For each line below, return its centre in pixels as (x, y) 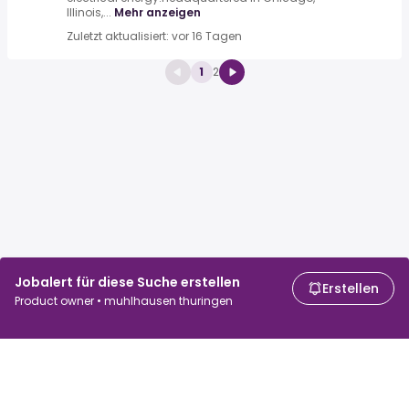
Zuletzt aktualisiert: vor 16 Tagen (154, 37)
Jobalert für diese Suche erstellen (127, 282)
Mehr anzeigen (157, 13)
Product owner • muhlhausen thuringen (124, 301)
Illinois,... (89, 13)
